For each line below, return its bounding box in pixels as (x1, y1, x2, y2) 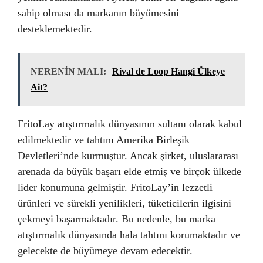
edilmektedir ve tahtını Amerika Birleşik (18, 134, 190, 146)
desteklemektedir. (18, 23, 92, 35)
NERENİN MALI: (31, 66, 106, 76)
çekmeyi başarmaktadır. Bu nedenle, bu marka (18, 213, 215, 225)
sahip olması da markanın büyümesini (18, 7, 179, 19)
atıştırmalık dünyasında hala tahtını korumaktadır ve (18, 229, 240, 241)
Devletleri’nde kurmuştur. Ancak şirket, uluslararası (18, 150, 238, 161)
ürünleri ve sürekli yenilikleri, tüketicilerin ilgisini (18, 197, 231, 209)
